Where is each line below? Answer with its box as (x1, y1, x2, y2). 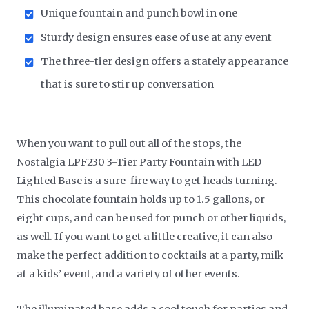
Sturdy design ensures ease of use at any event (41, 31, 272, 44)
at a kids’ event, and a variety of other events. (17, 268, 241, 281)
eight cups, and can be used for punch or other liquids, (17, 212, 286, 225)
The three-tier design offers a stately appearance (41, 55, 289, 68)
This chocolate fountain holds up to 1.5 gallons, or (17, 193, 266, 206)
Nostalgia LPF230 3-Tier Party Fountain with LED (17, 156, 262, 169)
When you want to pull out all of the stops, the (17, 137, 242, 150)
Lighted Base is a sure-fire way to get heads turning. (17, 175, 278, 188)
